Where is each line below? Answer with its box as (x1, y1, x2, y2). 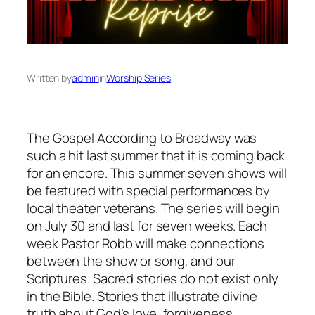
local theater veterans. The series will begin (27, 198, 280, 217)
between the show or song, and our (27, 251, 236, 270)
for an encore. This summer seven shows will (27, 163, 287, 182)
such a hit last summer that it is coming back (27, 146, 285, 165)
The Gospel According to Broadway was (27, 128, 257, 147)
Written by (27, 70, 72, 84)
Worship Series (106, 70, 171, 84)
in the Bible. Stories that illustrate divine (27, 286, 257, 305)
